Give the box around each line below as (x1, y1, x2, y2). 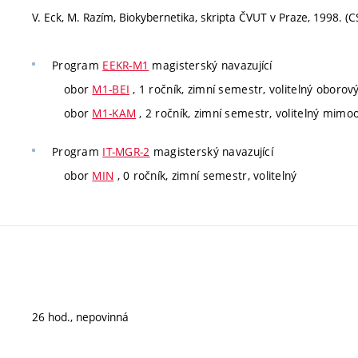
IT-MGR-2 (102, 143, 150, 159)
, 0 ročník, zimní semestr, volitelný (113, 167, 297, 183)
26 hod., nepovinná (32, 309, 129, 324)
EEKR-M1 (102, 58, 149, 73)
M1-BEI (92, 82, 130, 97)
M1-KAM (92, 105, 137, 121)
